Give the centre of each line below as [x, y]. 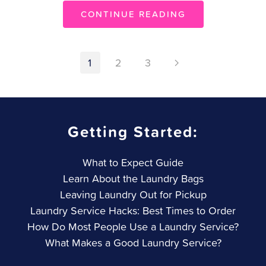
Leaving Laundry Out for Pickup [133, 195]
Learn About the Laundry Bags [133, 179]
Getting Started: [133, 132]
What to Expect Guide [133, 163]
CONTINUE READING [133, 14]
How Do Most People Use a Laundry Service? [133, 227]
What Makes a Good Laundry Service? [133, 243]
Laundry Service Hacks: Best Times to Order [133, 211]
